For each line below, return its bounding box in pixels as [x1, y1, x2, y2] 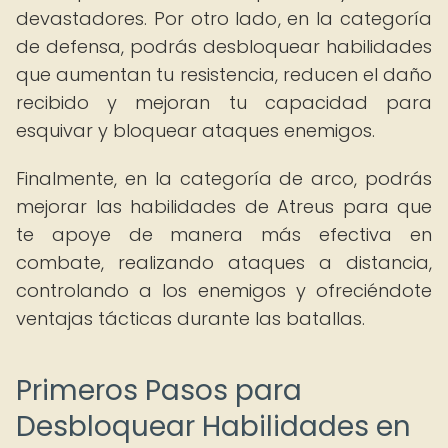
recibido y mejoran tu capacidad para [16, 90, 432, 115]
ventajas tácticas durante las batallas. [16, 306, 365, 331]
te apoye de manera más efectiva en [16, 222, 432, 247]
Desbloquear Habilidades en [16, 407, 411, 446]
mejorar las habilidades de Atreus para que [16, 194, 432, 219]
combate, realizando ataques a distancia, [16, 250, 432, 275]
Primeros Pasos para [16, 371, 302, 410]
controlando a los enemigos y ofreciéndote [16, 278, 432, 303]
